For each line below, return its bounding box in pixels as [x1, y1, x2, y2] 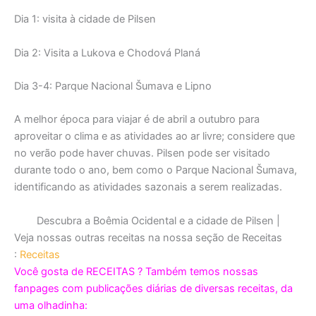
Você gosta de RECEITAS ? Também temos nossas [14, 265, 258, 278]
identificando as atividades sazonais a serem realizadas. [14, 181, 282, 194]
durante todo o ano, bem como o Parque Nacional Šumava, [14, 164, 297, 177]
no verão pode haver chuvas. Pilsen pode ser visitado [14, 147, 270, 160]
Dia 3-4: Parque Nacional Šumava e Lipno [14, 79, 212, 92]
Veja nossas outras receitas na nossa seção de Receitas [14, 231, 282, 244]
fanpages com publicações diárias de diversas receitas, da [14, 281, 293, 295]
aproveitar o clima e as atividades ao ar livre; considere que [14, 130, 295, 143]
